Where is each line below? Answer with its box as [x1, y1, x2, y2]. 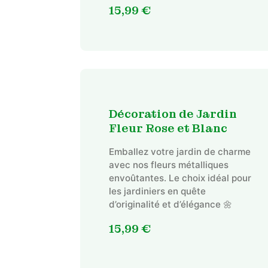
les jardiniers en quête [108, 185, 206, 197]
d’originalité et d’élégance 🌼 [108, 199, 232, 210]
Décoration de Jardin [108, 106, 237, 122]
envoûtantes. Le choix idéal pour [108, 172, 251, 184]
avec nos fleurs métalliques [108, 159, 229, 170]
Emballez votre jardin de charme [108, 146, 251, 157]
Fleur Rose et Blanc [108, 121, 227, 136]
